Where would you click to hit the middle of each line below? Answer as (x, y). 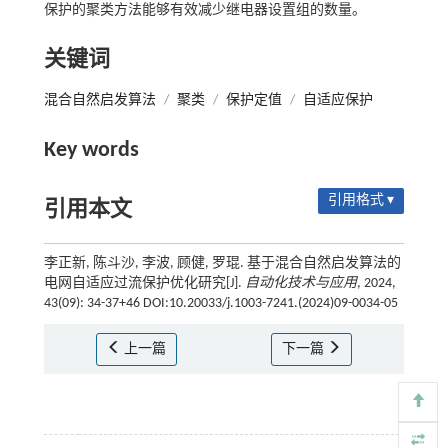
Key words (91, 150)
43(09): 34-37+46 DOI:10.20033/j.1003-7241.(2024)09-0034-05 (220, 303)
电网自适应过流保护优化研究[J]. (144, 283)
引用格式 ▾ (361, 200)
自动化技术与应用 (300, 283)
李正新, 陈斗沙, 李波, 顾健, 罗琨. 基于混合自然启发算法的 (222, 263)
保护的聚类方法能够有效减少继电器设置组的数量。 (204, 10)
